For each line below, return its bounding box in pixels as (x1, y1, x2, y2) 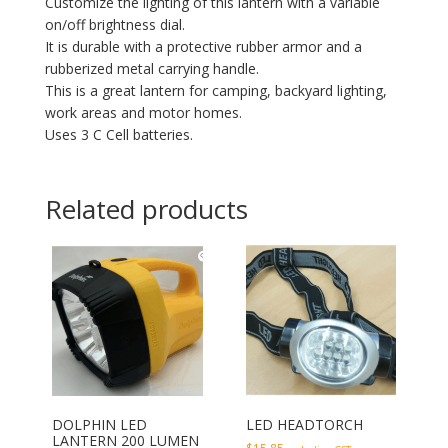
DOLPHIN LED (51, 414, 147, 434)
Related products (44, 191, 248, 228)
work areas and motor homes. (44, 103, 242, 123)
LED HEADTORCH (245, 414, 363, 434)
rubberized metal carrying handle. (44, 59, 259, 79)
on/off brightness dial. (44, 15, 185, 35)
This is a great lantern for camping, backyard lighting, (44, 81, 387, 101)
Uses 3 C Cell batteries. (44, 125, 193, 145)
